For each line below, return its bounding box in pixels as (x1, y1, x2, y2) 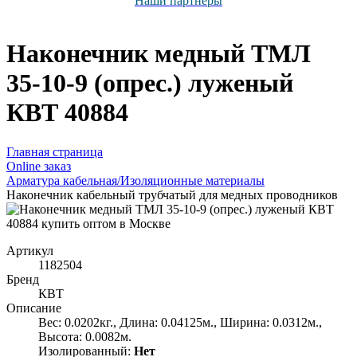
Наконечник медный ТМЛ (6, 39, 311, 69)
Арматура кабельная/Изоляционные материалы (6, 173, 265, 187)
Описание (6, 300, 61, 315)
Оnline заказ (6, 159, 71, 173)
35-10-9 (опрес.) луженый (6, 69, 293, 98)
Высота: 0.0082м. (38, 329, 131, 343)
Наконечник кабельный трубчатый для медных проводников (6, 187, 338, 202)
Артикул (6, 243, 53, 257)
